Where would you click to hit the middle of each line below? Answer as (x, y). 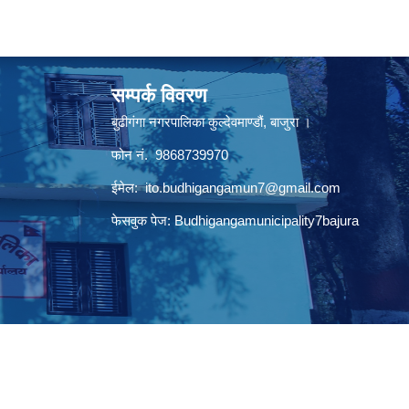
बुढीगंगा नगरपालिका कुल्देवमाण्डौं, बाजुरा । (211, 122)
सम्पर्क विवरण (159, 95)
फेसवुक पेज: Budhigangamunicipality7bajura (235, 220)
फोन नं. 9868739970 (170, 155)
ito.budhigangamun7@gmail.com (243, 188)
